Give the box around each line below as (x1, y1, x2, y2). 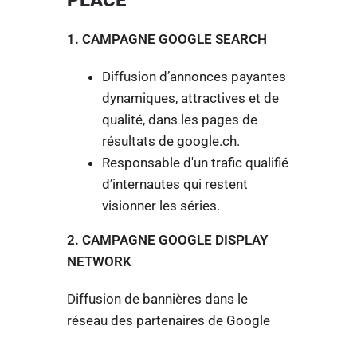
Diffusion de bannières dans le (67, 290, 248, 307)
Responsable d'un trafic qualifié (102, 154, 289, 171)
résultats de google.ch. (102, 132, 241, 149)
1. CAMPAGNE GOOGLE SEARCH (67, 30, 267, 47)
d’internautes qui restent (102, 175, 249, 192)
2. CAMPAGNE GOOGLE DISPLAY (67, 231, 268, 248)
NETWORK (67, 253, 131, 269)
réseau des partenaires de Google (67, 312, 270, 328)
